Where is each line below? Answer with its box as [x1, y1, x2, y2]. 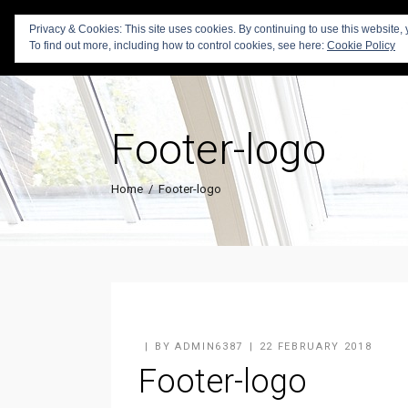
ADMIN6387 [174, 341, 243, 352]
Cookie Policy [327, 39, 395, 52]
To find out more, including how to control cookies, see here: [29, 39, 327, 52]
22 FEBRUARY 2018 [259, 341, 372, 352]
